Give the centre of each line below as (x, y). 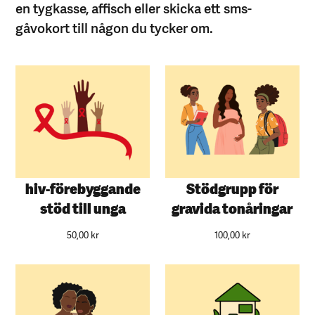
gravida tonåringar (232, 207)
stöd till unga (83, 207)
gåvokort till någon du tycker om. (115, 27)
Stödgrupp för (232, 187)
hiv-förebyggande (83, 187)
